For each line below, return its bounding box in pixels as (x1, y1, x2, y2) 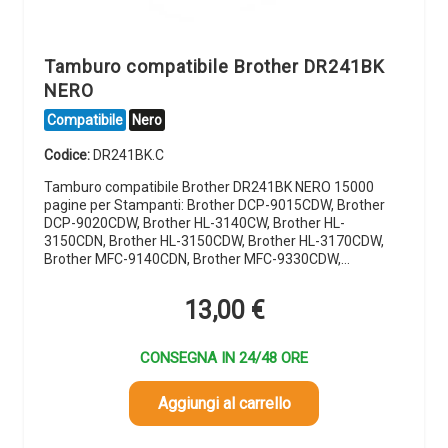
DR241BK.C (93, 147, 164, 164)
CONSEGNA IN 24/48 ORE (140, 348, 308, 367)
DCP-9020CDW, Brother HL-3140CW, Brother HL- (44, 215, 345, 232)
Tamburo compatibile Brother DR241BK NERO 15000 (44, 179, 374, 196)
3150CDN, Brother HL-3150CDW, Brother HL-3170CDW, (44, 233, 384, 250)
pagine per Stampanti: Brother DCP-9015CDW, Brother (44, 197, 385, 214)
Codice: (44, 147, 93, 164)
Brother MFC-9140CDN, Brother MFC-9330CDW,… (44, 251, 350, 268)
